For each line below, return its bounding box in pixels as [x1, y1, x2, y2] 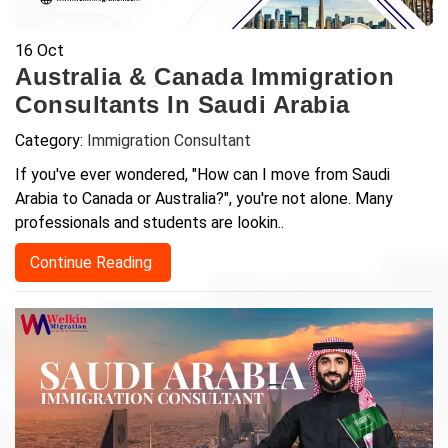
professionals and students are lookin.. [15, 213, 284, 233]
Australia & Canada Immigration [15, 63, 394, 91]
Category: [15, 131, 87, 151]
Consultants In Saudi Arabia [15, 91, 350, 119]
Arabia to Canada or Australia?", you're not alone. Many [15, 189, 393, 209]
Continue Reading [30, 253, 156, 273]
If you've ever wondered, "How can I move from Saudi [15, 165, 390, 185]
